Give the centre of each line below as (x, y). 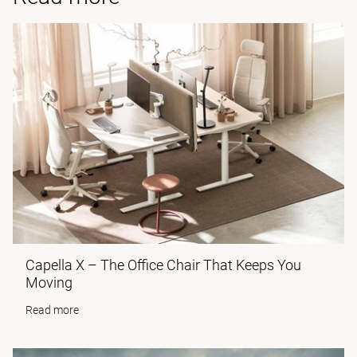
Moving (49, 282)
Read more (52, 310)
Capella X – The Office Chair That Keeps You (163, 265)
